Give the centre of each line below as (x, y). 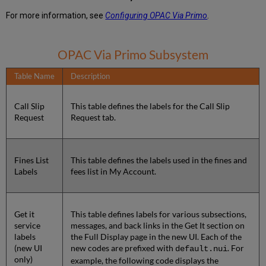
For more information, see (56, 16)
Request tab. (94, 118)
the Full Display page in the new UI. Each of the (156, 237)
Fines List (32, 160)
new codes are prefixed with (123, 248)
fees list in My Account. (114, 172)
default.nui (202, 249)
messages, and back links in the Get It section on (158, 226)
